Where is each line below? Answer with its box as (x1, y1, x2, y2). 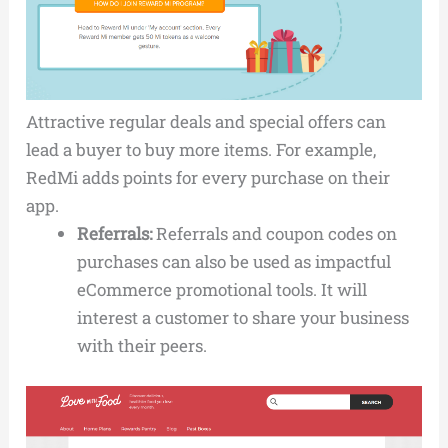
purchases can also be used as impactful (77, 250, 392, 274)
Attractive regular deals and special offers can (26, 110, 387, 134)
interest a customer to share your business (77, 306, 410, 330)
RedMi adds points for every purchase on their (26, 166, 391, 190)
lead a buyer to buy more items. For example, (26, 138, 377, 162)
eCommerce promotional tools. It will (77, 278, 368, 302)
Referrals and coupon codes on (152, 222, 398, 246)
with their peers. (77, 334, 208, 358)
